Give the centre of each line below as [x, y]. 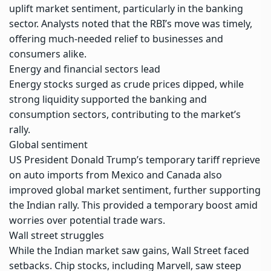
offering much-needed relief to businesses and [116, 39]
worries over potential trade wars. [87, 220]
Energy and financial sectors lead [85, 69]
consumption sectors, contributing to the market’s [125, 115]
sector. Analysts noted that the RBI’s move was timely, [131, 24]
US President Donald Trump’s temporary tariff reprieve [135, 160]
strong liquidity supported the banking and [108, 100]
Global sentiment [48, 145]
